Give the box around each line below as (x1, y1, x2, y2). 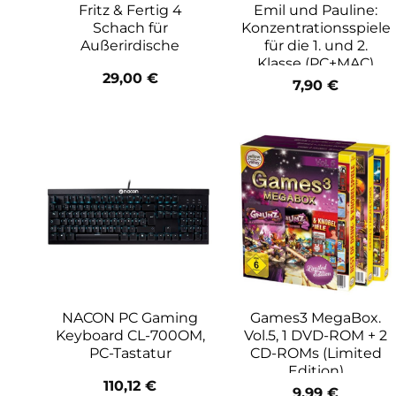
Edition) (287, 362, 344, 380)
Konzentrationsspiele (240, 19, 391, 37)
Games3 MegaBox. (250, 309, 381, 327)
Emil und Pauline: (254, 2, 377, 19)
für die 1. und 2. (263, 37, 368, 55)
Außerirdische (80, 37, 179, 55)
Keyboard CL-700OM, (55, 327, 205, 345)
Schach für (92, 19, 168, 37)
